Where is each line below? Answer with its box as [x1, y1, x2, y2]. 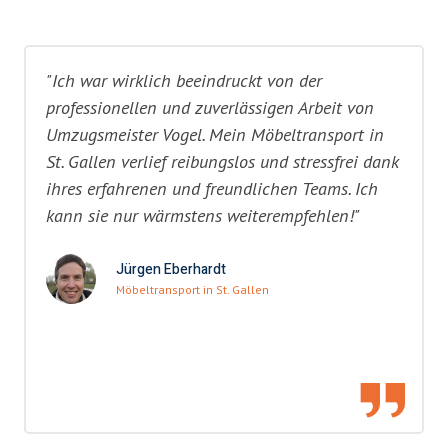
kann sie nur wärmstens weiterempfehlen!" [46, 203, 360, 228]
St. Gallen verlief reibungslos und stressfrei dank [46, 149, 399, 174]
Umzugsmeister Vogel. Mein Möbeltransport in [46, 122, 384, 147]
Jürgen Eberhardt [116, 259, 226, 281]
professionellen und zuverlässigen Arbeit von [46, 95, 374, 120]
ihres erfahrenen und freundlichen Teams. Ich [46, 176, 378, 201]
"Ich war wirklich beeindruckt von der [46, 68, 322, 93]
